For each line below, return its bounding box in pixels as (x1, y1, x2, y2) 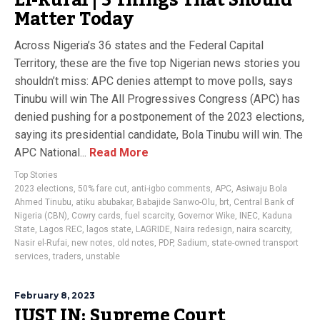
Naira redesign (174, 224, 232, 234)
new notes (71, 238, 113, 248)
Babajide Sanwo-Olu (136, 197, 215, 207)
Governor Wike (178, 211, 235, 221)
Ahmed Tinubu (14, 197, 71, 207)
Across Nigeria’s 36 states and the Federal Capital (14, 39, 264, 52)
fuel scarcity (125, 211, 174, 221)
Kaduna (262, 211, 292, 221)
